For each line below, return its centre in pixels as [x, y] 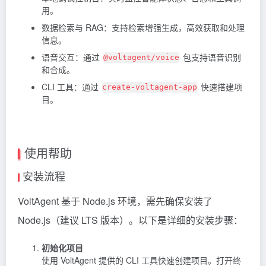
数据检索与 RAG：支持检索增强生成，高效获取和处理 [143, 28]
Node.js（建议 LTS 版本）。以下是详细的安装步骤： [130, 220]
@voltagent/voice [141, 58]
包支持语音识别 [211, 57]
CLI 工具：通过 [71, 87]
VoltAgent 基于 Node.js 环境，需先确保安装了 [115, 201]
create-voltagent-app [150, 87]
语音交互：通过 [72, 57]
